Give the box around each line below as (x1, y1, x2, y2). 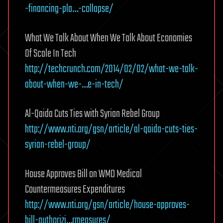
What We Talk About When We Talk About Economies (25, 30, 192, 47)
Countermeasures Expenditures (25, 181, 125, 198)
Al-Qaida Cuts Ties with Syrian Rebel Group (25, 106, 160, 122)
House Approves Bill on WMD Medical (25, 166, 142, 183)
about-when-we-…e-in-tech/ (25, 76, 123, 93)
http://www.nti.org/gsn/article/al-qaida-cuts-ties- (25, 121, 198, 138)
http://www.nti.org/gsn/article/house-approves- (25, 197, 190, 214)
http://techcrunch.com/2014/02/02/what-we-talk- (25, 61, 198, 78)
